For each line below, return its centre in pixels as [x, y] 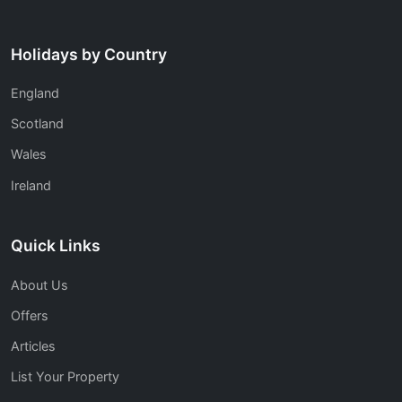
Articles [33, 346]
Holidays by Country [89, 54]
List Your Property [65, 377]
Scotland [37, 124]
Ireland [31, 185]
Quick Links [56, 246]
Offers [30, 316]
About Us [39, 284]
